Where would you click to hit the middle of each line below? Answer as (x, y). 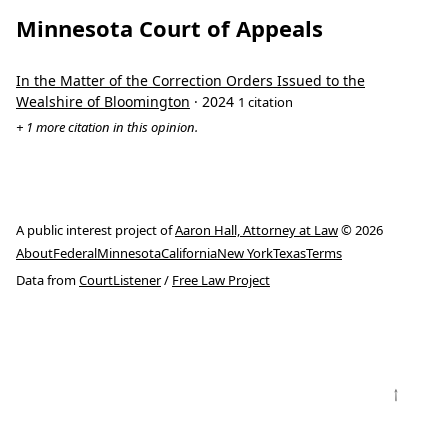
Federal (75, 253)
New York (245, 253)
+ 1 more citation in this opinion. (107, 127)
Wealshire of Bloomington (103, 101)
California (189, 253)
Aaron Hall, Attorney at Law (256, 230)
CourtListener (120, 280)
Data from (47, 280)
